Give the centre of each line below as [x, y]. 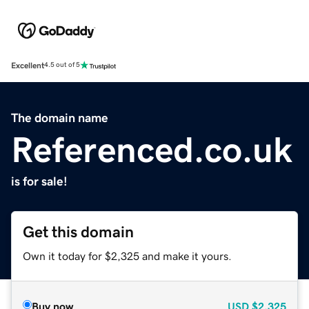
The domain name [60, 118]
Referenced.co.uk [152, 149]
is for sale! [39, 181]
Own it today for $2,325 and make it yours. [127, 256]
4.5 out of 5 [62, 65]
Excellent [28, 65]
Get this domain [78, 232]
